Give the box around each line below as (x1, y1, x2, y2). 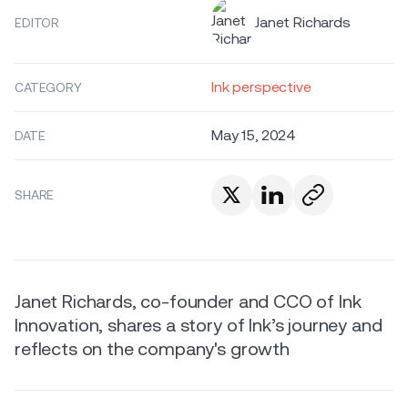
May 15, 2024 (211, 127, 297, 144)
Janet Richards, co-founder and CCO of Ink (15, 290, 362, 312)
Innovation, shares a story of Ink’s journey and (15, 313, 382, 336)
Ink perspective (211, 78, 311, 96)
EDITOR (15, 15, 60, 30)
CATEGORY (15, 80, 82, 95)
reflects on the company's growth (15, 337, 290, 360)
